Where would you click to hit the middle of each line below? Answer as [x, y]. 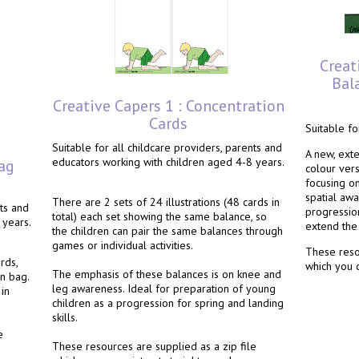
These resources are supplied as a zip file [154, 346]
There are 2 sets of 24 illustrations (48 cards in [166, 202]
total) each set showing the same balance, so [159, 216]
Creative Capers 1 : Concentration [168, 106]
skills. [65, 317]
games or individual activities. [123, 245]
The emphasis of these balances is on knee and [167, 274]
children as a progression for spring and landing [168, 303]
